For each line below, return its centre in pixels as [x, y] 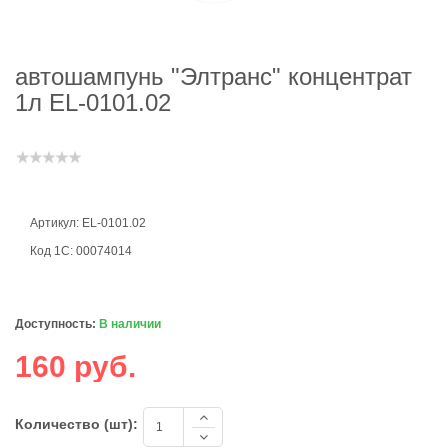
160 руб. [75, 366]
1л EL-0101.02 [93, 102]
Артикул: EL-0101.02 [88, 223]
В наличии [130, 324]
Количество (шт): [76, 424]
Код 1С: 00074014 [81, 251]
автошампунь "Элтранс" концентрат [213, 76]
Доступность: [55, 324]
